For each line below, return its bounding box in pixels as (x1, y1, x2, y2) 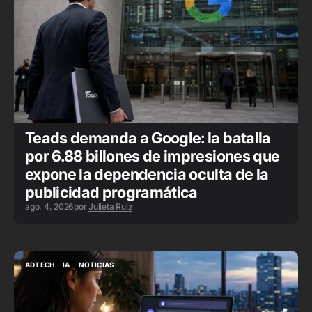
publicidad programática (25, 183, 198, 201)
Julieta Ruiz (88, 201, 133, 212)
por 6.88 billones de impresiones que (25, 147, 280, 165)
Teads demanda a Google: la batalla (25, 129, 271, 147)
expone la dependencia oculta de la (25, 165, 269, 183)
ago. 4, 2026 (25, 201, 75, 212)
